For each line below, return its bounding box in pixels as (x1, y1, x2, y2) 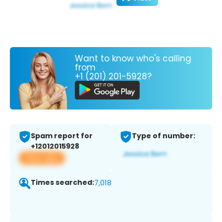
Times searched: (31, 177, 94, 188)
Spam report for (31, 131, 93, 141)
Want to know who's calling (75, 52, 191, 64)
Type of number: (132, 131, 195, 141)
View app (25, 153, 59, 164)
